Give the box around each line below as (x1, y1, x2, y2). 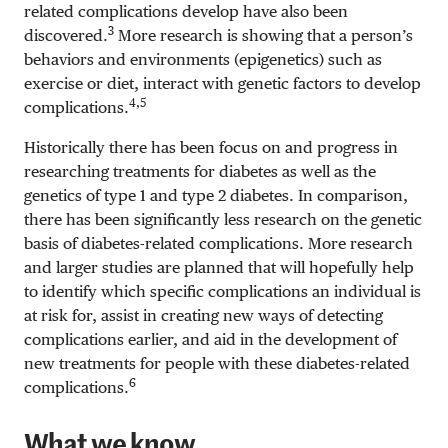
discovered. (24, 25, 108, 45)
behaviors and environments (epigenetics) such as (24, 49, 382, 69)
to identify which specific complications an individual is (24, 281, 421, 301)
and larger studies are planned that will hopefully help (24, 257, 414, 277)
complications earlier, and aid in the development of (24, 329, 397, 349)
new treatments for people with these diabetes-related (24, 353, 410, 373)
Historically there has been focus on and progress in (24, 137, 398, 157)
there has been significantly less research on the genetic (24, 209, 422, 229)
